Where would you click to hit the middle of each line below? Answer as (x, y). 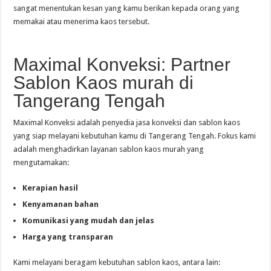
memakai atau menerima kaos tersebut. (82, 21)
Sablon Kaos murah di (104, 83)
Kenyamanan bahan (61, 204)
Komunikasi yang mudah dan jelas (89, 220)
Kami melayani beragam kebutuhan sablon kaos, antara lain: (117, 262)
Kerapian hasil (51, 188)
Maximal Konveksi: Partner (122, 64)
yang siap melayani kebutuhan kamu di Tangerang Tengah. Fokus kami (135, 136)
